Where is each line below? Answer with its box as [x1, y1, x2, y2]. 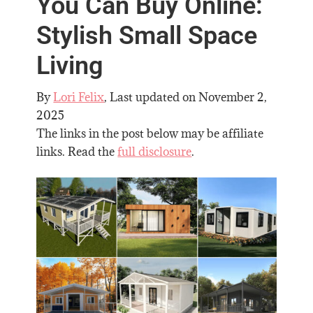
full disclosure [117, 144, 192, 160]
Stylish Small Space [36, 21, 258, 51]
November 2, [198, 89, 268, 105]
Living [36, 51, 103, 81]
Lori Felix [53, 89, 105, 105]
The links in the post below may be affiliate [36, 126, 264, 142]
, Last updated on [104, 89, 199, 105]
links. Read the [36, 144, 118, 160]
